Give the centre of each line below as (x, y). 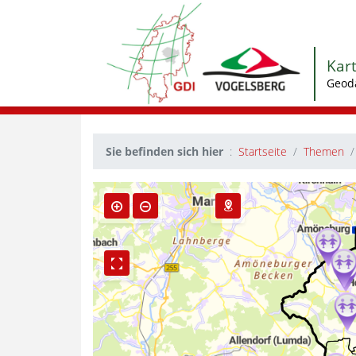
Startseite (263, 152)
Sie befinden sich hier (164, 152)
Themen (324, 152)
